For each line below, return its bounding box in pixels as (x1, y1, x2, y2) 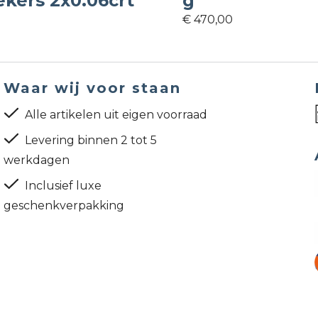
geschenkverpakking (4, 199, 125, 213)
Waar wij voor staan (4, 79, 182, 97)
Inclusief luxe (25, 179, 102, 193)
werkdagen (4, 153, 70, 168)
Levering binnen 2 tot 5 (25, 133, 158, 148)
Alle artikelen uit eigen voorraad (25, 108, 208, 122)
